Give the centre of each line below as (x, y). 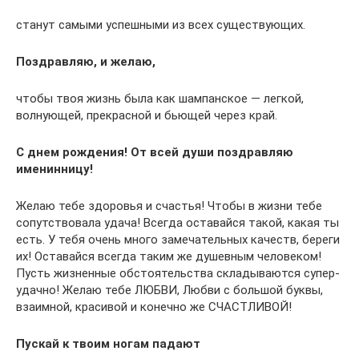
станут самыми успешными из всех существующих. (161, 25)
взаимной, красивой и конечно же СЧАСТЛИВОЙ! (154, 307)
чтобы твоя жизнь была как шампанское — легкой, (160, 99)
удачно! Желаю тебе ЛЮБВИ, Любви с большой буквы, (169, 290)
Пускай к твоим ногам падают (108, 344)
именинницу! (54, 169)
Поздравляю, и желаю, (86, 62)
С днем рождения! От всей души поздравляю (155, 152)
